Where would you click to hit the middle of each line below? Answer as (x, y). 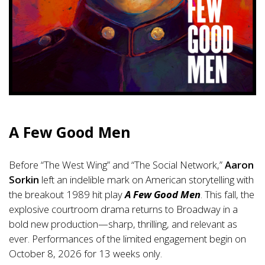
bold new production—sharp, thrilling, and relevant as (123, 224)
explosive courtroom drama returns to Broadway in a (123, 209)
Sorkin (24, 179)
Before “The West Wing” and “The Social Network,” (117, 164)
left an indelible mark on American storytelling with (146, 179)
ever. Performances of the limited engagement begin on (127, 238)
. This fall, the (227, 194)
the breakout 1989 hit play (67, 194)
